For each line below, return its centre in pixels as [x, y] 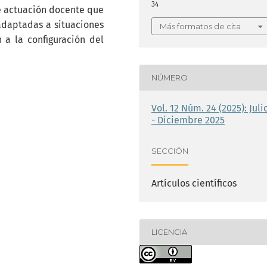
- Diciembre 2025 [188, 120]
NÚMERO [170, 78]
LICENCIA [169, 232]
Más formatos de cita [200, 26]
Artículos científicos [194, 183]
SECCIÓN [170, 151]
